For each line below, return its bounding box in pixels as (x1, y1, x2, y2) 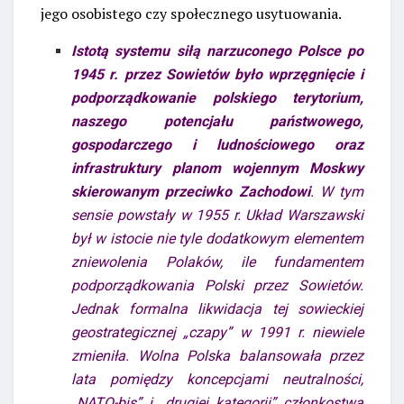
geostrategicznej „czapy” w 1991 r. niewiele (71, 323, 363, 341)
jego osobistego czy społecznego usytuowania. (41, 3, 342, 23)
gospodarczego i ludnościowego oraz (71, 135, 363, 153)
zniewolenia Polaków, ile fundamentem (71, 252, 363, 271)
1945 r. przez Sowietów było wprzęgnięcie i (71, 65, 363, 83)
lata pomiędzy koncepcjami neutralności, (71, 370, 363, 388)
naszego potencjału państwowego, (71, 112, 363, 130)
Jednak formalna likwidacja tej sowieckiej (71, 299, 363, 317)
